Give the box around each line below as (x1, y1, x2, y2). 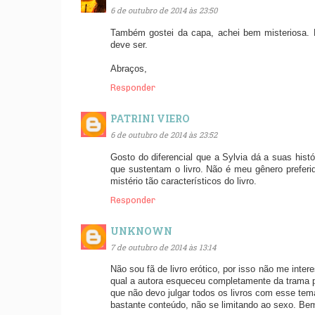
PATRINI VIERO (110, 112, 190, 126)
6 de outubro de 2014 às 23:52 (110, 129, 217, 140)
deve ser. (110, 39, 148, 50)
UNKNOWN (110, 224, 172, 238)
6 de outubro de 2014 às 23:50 (110, 4, 217, 15)
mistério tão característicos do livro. (110, 176, 257, 186)
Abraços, (110, 63, 147, 74)
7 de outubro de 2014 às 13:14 (110, 241, 216, 252)
